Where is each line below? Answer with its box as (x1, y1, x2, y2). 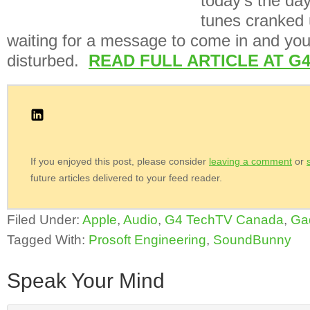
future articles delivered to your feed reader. (30, 172, 222, 183)
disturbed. (7, 51, 89, 70)
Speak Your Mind (7, 269, 165, 292)
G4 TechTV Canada (165, 212, 284, 227)
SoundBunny (213, 232, 291, 247)
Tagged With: (7, 232, 89, 247)
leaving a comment (209, 156, 292, 167)
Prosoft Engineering (89, 232, 206, 247)
